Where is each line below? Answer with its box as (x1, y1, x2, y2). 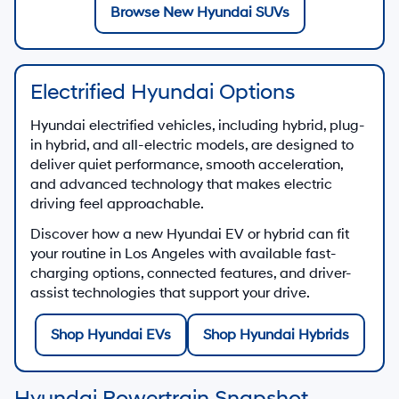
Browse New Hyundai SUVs (110, 3, 289, 21)
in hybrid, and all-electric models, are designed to (30, 135, 354, 154)
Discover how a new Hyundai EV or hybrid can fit (30, 224, 349, 243)
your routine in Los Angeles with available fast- (30, 244, 337, 263)
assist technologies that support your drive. (30, 283, 310, 302)
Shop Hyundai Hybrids (202, 325, 349, 344)
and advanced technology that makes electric (30, 175, 332, 193)
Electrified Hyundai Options (30, 78, 295, 106)
